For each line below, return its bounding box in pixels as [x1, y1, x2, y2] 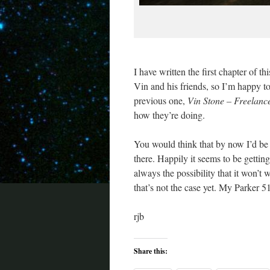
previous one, [134, 94, 187, 107]
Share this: [134, 246, 168, 257]
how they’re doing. [134, 108, 205, 122]
